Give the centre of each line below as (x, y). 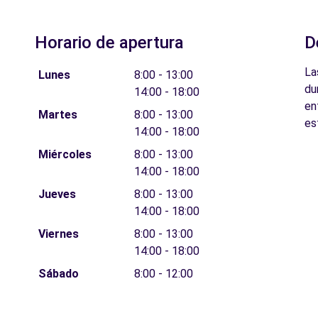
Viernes (58, 234)
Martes (57, 115)
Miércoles (65, 154)
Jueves (57, 194)
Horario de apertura (109, 43)
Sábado (58, 274)
